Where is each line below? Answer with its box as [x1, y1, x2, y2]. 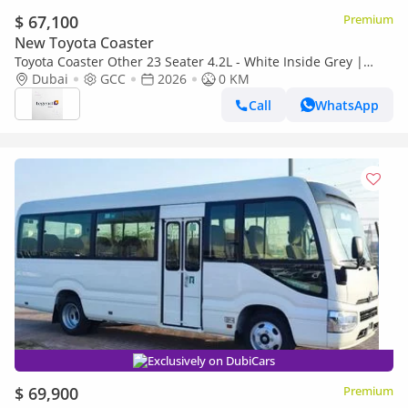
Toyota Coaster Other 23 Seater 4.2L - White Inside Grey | [15, 53, 363, 70]
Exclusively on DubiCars [148, 352, 275, 369]
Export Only [15, 70, 86, 87]
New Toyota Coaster [15, 33, 154, 53]
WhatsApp [315, 96, 379, 114]
